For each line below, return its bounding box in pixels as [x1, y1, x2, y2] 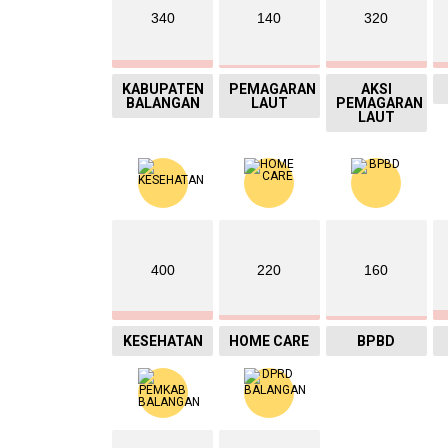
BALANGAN [125, 94, 200, 111]
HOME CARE [229, 332, 310, 349]
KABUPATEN [122, 80, 205, 97]
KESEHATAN [122, 332, 203, 349]
